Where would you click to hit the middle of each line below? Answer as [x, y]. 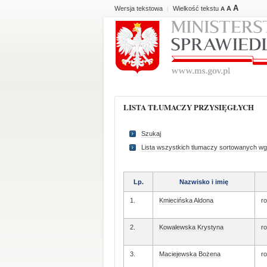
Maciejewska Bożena [190, 254]
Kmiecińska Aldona [186, 200]
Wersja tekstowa [139, 8]
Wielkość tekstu [197, 8]
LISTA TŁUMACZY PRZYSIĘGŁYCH [191, 107]
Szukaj [151, 133]
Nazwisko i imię [204, 182]
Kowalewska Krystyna [191, 227]
